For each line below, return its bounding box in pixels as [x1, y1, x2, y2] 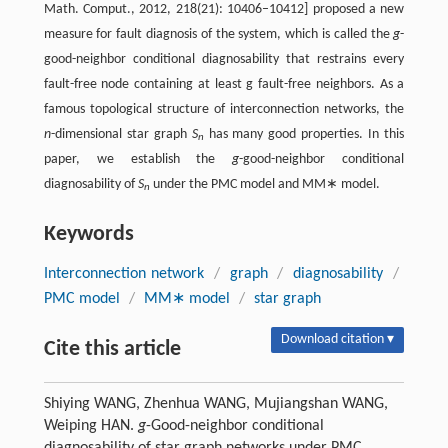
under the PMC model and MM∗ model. [149, 176, 380, 192]
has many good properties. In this [203, 126, 405, 142]
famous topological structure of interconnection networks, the [43, 101, 405, 117]
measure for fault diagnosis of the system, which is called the [43, 26, 394, 42]
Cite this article [43, 337, 181, 361]
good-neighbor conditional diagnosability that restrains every [43, 51, 405, 67]
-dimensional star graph [50, 126, 192, 142]
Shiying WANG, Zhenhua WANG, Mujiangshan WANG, [43, 395, 388, 412]
